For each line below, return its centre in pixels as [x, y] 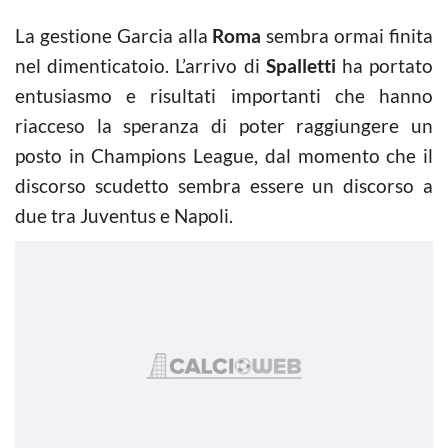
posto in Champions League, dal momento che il [224, 155]
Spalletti [300, 65]
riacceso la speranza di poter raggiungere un [224, 125]
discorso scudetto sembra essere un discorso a [224, 185]
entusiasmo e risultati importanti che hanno [224, 95]
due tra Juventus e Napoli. [124, 215]
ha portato [384, 65]
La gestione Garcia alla [114, 35]
